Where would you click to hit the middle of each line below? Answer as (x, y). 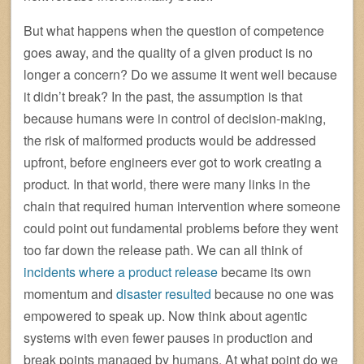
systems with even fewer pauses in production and (168, 338)
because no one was (273, 294)
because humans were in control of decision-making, (175, 119)
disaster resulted (164, 294)
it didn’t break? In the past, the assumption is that (163, 97)
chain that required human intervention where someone (182, 206)
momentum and (70, 294)
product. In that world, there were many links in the (167, 184)
